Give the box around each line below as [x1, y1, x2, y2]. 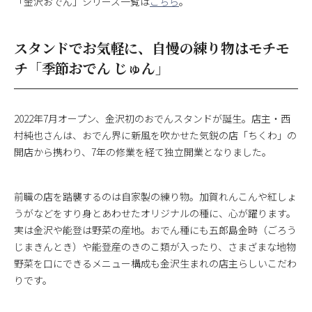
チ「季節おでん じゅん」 [14, 57, 169, 78]
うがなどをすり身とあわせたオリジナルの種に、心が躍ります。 [14, 205, 296, 220]
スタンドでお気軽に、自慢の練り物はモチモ [14, 37, 290, 58]
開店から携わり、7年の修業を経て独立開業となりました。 [14, 144, 272, 159]
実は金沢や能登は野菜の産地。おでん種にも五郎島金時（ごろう [14, 222, 297, 237]
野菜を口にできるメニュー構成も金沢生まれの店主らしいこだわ [14, 256, 297, 270]
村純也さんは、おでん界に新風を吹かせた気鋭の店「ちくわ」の [14, 127, 297, 142]
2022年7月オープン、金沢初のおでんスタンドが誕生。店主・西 [14, 111, 290, 125]
